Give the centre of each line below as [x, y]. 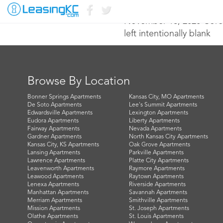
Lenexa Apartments [53, 185]
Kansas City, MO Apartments [166, 97]
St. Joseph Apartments [159, 209]
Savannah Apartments [158, 193]
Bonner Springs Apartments [64, 97]
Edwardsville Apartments [60, 113]
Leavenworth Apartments [61, 169]
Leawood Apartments [56, 177]
